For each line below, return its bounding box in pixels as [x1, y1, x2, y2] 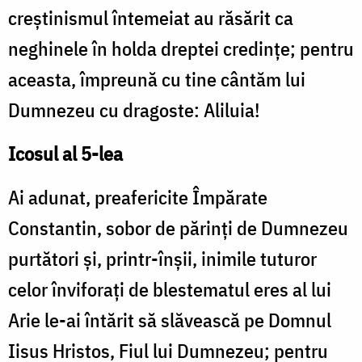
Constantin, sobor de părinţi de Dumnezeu [8, 215, 348, 242]
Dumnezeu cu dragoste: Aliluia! [8, 97, 260, 124]
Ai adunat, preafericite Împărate [8, 184, 267, 211]
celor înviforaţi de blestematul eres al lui [8, 276, 331, 303]
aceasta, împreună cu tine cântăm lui [8, 66, 305, 93]
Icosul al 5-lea [8, 141, 123, 167]
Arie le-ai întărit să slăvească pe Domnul [8, 307, 331, 334]
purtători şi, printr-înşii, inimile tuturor [8, 246, 317, 272]
